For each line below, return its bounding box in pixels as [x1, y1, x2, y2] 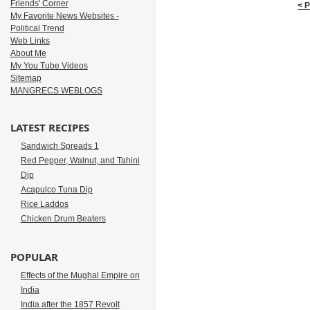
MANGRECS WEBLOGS [10, 86, 102, 95]
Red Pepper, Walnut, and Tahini [20, 156, 140, 165]
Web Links [10, 36, 50, 46]
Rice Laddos [20, 199, 69, 209]
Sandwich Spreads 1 [20, 141, 99, 151]
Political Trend [10, 24, 64, 33]
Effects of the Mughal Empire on [20, 271, 140, 280]
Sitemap [10, 73, 42, 83]
